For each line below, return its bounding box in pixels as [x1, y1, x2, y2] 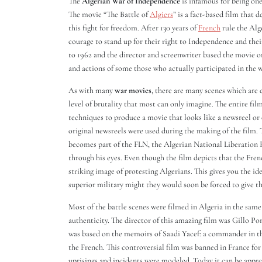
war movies [115, 85, 151, 95]
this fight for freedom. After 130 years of [68, 23, 198, 33]
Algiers [150, 9, 173, 19]
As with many [68, 85, 115, 95]
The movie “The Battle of [68, 9, 150, 19]
